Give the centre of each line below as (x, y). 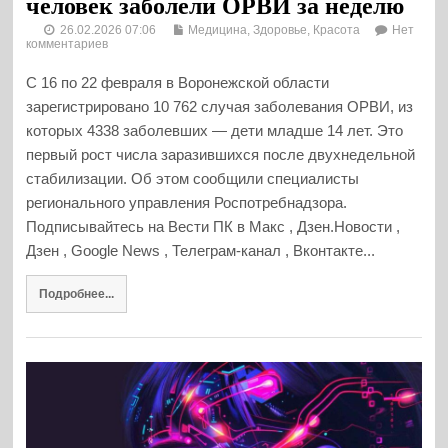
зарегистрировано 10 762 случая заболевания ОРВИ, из (220, 107)
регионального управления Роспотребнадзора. (187, 203)
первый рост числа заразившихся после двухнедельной (221, 155)
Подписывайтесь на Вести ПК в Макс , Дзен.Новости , (213, 227)
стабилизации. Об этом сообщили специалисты (193, 179)
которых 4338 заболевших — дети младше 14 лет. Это (215, 131)
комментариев (67, 44)
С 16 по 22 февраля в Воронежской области (178, 83)
